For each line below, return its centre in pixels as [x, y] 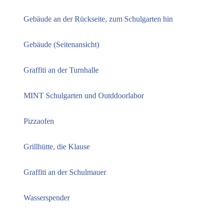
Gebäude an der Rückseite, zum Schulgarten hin [98, 19]
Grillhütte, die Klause [57, 147]
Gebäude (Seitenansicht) [61, 45]
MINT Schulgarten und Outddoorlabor [84, 96]
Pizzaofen [39, 121]
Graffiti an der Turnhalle [61, 70]
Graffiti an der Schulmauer [65, 172]
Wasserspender [47, 198]
